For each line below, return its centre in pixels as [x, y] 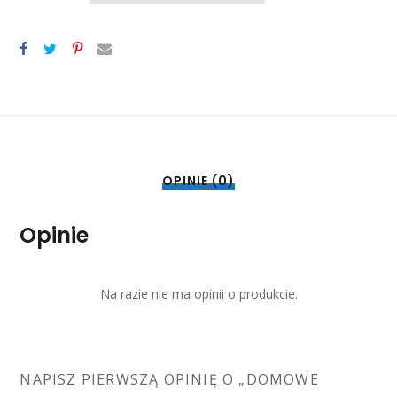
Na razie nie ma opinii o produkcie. [198, 294]
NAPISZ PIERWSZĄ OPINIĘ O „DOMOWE [169, 380]
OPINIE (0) [198, 181]
